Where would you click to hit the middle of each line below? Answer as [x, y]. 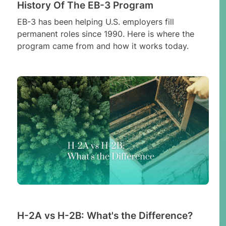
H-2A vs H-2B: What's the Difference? [105, 215]
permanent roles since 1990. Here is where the [105, 34]
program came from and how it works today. [103, 46]
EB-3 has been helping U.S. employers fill [95, 22]
